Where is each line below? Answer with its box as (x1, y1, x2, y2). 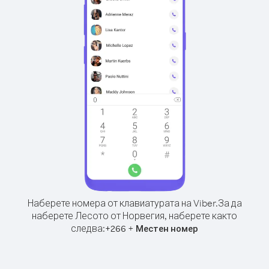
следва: (71, 222, 105, 234)
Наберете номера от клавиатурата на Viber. (27, 197, 218, 209)
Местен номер (136, 223, 198, 234)
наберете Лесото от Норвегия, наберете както (32, 210, 237, 222)
